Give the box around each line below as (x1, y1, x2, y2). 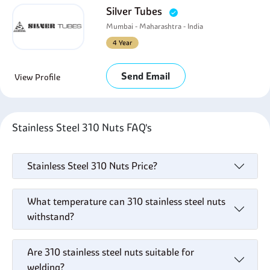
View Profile (14, 72, 60, 83)
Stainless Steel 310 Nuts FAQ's (12, 121, 157, 134)
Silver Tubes (106, 5, 165, 17)
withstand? (27, 210, 74, 222)
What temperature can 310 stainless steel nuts (27, 195, 225, 207)
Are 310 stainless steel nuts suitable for (27, 246, 194, 258)
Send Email (121, 70, 171, 82)
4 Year (113, 39, 133, 47)
